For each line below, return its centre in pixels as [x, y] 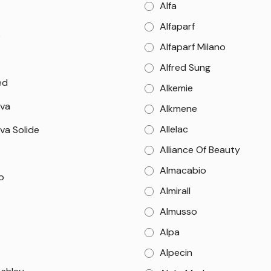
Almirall [175, 191]
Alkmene [179, 109]
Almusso [179, 211]
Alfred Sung [185, 67]
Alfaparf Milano [193, 47]
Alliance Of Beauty [200, 150]
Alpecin [176, 253]
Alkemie [177, 88]
